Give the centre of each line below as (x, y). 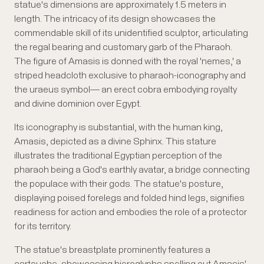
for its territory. (43, 227)
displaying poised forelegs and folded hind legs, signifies (129, 198)
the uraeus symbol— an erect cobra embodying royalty (126, 90)
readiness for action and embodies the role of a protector (131, 212)
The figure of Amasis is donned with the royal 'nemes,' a (128, 62)
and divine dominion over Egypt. (78, 104)
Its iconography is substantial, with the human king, (118, 128)
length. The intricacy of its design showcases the (115, 19)
